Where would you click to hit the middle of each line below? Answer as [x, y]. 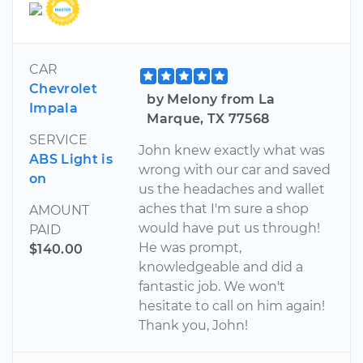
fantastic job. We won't [212, 286]
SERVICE [58, 139]
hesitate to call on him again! [232, 305]
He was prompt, [190, 247]
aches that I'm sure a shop [224, 208]
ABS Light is [71, 159]
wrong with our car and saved [235, 169]
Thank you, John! [194, 325]
